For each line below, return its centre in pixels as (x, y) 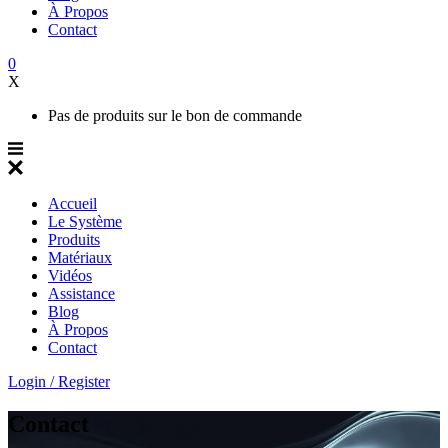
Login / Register (59, 381)
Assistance (81, 293)
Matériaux (80, 257)
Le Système (85, 221)
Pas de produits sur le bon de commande (175, 115)
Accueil (72, 203)
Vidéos (70, 275)
